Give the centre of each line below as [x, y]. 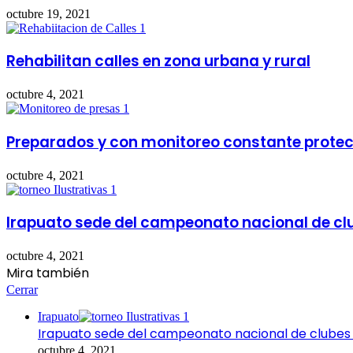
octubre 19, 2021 [48, 13]
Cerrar [22, 290]
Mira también [48, 273]
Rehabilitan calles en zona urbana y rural [158, 61]
